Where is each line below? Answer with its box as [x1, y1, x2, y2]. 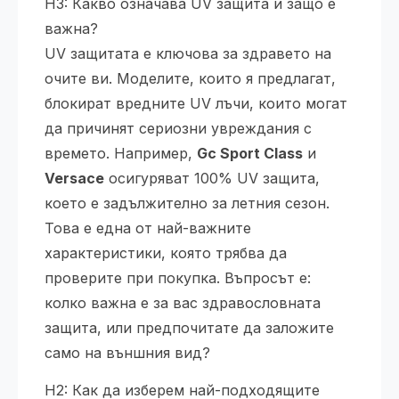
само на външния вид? [45, 344, 210, 362]
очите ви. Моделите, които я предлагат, [45, 69, 336, 87]
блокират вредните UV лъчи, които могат [45, 94, 347, 112]
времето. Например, [45, 144, 197, 162]
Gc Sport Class [197, 144, 303, 162]
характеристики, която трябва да [45, 244, 287, 262]
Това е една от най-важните [45, 219, 251, 237]
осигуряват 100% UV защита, [104, 169, 320, 187]
